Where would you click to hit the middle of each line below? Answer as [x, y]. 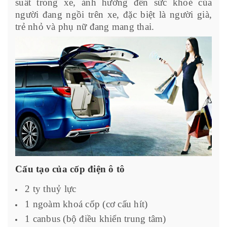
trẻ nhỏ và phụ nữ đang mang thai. [85, 27]
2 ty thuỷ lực [51, 189]
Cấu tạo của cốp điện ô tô [70, 169]
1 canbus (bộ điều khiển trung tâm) [96, 219]
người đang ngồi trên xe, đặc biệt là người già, [113, 15]
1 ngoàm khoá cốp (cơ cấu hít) [86, 204]
